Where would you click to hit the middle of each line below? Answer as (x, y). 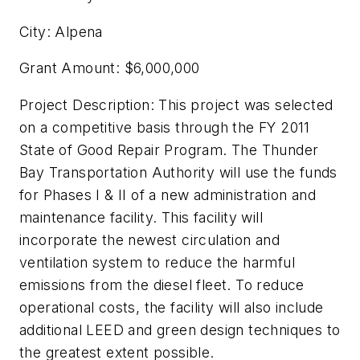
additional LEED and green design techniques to (180, 329)
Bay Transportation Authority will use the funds (178, 172)
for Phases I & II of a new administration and (168, 194)
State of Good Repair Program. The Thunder (169, 149)
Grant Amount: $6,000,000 (110, 68)
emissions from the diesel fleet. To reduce (162, 284)
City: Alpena (61, 31)
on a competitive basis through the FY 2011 (165, 127)
